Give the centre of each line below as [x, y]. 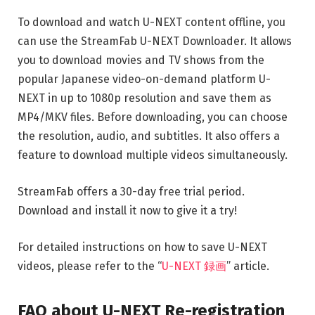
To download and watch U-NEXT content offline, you [152, 22]
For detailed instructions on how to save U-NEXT [142, 247]
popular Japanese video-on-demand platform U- [144, 79]
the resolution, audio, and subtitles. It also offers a [149, 136]
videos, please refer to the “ [90, 266]
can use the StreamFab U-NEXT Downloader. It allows [155, 41]
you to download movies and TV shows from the [141, 60]
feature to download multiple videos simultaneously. [153, 155]
